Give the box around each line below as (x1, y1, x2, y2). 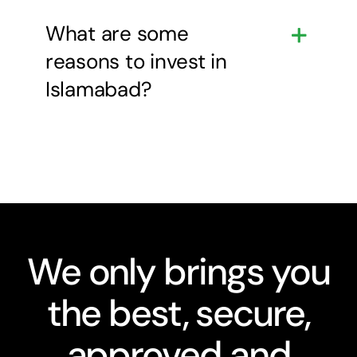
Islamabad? (45, 75, 152, 103)
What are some (45, 19, 189, 47)
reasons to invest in (45, 47, 227, 75)
